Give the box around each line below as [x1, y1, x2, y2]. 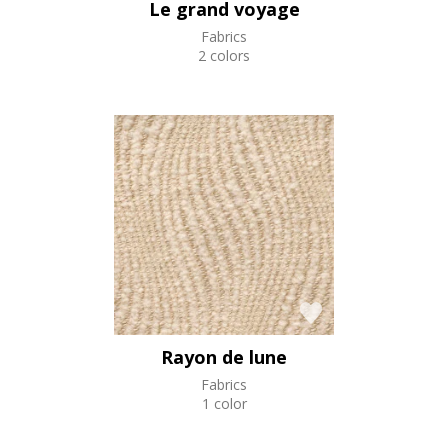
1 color [201, 393, 247, 413]
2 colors [198, 45, 250, 65]
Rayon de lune [161, 344, 287, 369]
